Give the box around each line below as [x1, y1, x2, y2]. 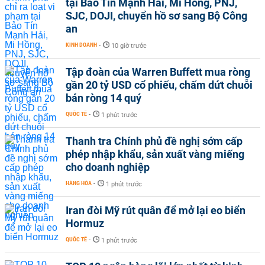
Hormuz [66, 217, 104, 230]
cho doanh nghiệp [66, 161, 150, 174]
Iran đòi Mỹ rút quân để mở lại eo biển [66, 204, 245, 217]
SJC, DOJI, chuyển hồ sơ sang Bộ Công [66, 9, 247, 22]
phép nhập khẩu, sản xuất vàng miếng [66, 148, 244, 161]
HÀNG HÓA [66, 180, 92, 187]
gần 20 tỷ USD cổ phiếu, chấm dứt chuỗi [66, 79, 253, 92]
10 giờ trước [111, 42, 147, 50]
